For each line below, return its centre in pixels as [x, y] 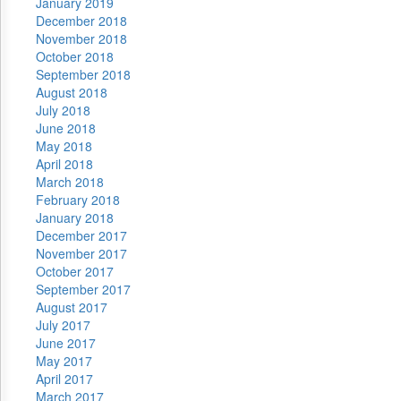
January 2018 [75, 218]
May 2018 [64, 146]
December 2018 [81, 21]
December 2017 [81, 235]
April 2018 [64, 164]
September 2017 [83, 289]
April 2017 [64, 379]
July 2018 [63, 110]
